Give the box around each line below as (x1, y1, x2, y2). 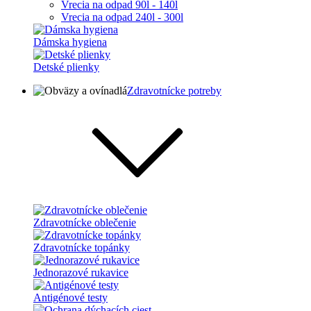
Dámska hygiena (33, 35, 107, 48)
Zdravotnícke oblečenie (33, 216, 136, 228)
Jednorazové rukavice (33, 266, 128, 278)
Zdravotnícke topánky (33, 241, 130, 253)
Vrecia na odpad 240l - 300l (61, 10, 183, 23)
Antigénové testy (33, 291, 108, 303)
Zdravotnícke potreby (127, 84, 221, 96)
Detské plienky (33, 60, 99, 73)
